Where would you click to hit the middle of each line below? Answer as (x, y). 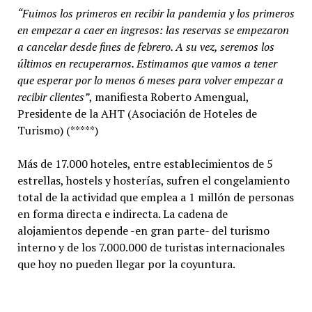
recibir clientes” (53, 97)
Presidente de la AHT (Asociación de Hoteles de (137, 114)
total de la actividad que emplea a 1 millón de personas (155, 197)
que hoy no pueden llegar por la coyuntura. (126, 264)
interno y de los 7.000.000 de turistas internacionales (151, 247)
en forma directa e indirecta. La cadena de (122, 214)
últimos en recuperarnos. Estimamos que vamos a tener (147, 63)
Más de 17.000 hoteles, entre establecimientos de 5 (145, 164)
